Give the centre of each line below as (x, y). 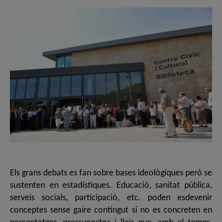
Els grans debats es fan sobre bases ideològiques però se (111, 173)
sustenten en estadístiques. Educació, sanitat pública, (111, 186)
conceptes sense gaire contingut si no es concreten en (111, 211)
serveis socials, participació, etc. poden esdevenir (111, 198)
